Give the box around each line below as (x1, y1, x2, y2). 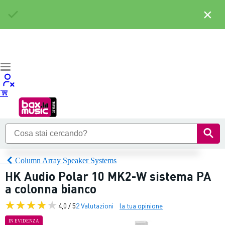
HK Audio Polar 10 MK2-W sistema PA (5, 168, 211, 184)
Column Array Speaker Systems (15, 156, 117, 165)
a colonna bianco (5, 181, 96, 196)
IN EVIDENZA (9, 218, 39, 223)
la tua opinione (120, 200, 163, 210)
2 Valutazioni (76, 200, 114, 210)
